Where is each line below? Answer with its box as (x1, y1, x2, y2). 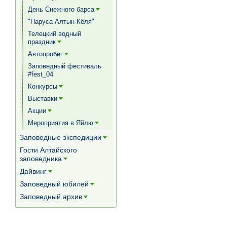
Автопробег (28, 50, 63, 58)
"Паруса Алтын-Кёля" (28, 18, 94, 25)
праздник (28, 38, 56, 46)
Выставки (28, 95, 57, 102)
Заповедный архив (20, 193, 82, 201)
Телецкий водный (28, 30, 81, 37)
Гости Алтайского (20, 146, 77, 154)
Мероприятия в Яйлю (28, 119, 93, 127)
